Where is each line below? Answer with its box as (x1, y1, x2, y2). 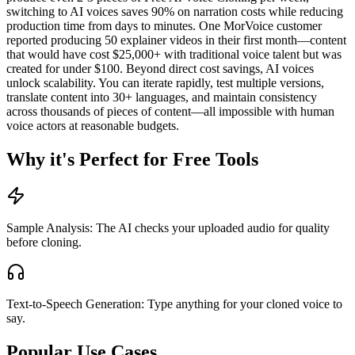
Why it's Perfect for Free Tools (6, 149, 258, 170)
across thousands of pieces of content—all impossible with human (6, 105, 334, 119)
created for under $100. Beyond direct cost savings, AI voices (6, 62, 314, 76)
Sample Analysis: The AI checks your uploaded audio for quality (6, 220, 330, 235)
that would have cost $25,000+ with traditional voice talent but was (6, 48, 342, 62)
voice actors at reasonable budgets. (6, 119, 179, 133)
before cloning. (6, 235, 82, 249)
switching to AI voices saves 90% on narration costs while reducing (6, 5, 343, 19)
